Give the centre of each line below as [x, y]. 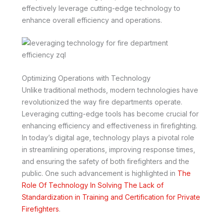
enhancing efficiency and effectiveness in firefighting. [110, 125]
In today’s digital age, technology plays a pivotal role [108, 137]
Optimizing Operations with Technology [86, 78]
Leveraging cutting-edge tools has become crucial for [110, 113]
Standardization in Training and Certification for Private [111, 197]
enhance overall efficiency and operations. [92, 20]
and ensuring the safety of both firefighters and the [106, 161]
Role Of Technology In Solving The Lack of [93, 185]
